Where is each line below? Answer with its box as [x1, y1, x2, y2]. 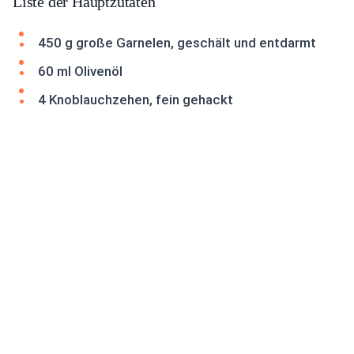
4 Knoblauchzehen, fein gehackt [38, 92, 233, 107]
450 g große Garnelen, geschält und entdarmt [38, 35, 316, 51]
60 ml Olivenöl [38, 63, 122, 79]
